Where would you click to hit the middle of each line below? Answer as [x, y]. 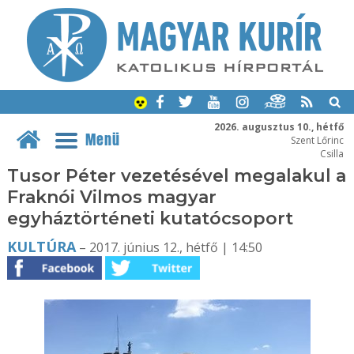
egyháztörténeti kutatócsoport [150, 218]
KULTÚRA [41, 247]
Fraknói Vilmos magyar [111, 197]
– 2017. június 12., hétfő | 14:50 [169, 247]
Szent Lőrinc [317, 139]
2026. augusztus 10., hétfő [279, 126]
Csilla [331, 153]
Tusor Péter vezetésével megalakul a [176, 176]
